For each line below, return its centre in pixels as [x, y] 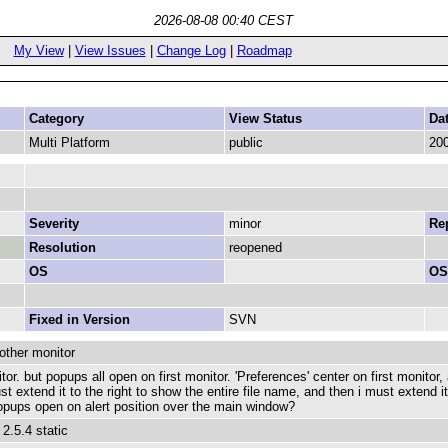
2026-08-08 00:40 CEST [223, 20]
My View [38, 50]
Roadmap [264, 50]
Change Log [191, 50]
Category [56, 118]
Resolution [62, 247]
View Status [265, 118]
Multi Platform [69, 142]
